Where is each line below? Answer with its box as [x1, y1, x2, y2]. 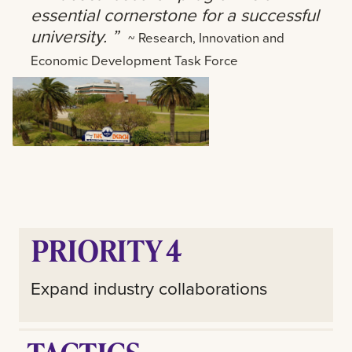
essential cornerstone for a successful [31, 2, 319, 27]
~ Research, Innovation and [128, 27, 284, 46]
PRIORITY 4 [31, 229, 181, 270]
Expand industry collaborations [31, 276, 267, 301]
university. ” [31, 23, 119, 48]
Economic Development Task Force [31, 50, 238, 69]
